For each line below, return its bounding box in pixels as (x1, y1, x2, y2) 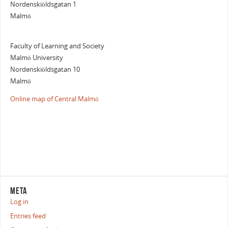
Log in (10, 197, 28, 207)
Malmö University (10, 53, 63, 62)
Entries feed (10, 212, 46, 221)
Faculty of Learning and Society (10, 41, 104, 50)
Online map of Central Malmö (10, 95, 99, 104)
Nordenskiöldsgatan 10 (10, 65, 80, 74)
